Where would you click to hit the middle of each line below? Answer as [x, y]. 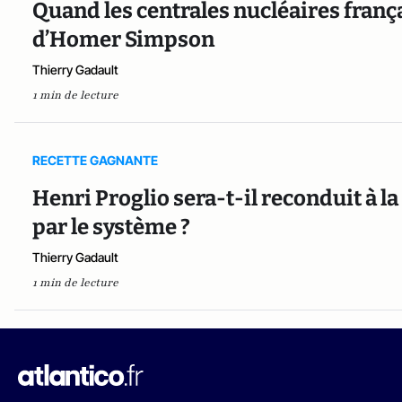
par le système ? [111, 227]
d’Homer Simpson [123, 39]
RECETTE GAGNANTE [95, 160]
